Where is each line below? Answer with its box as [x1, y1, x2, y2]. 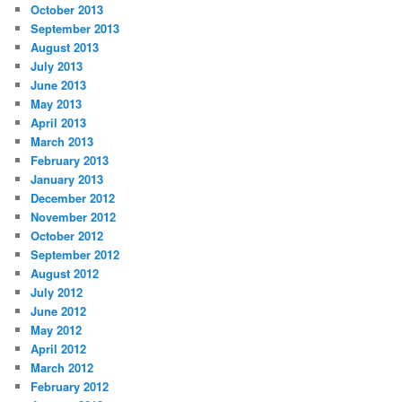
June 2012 [31, 302, 87, 320]
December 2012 [31, 189, 116, 207]
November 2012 [31, 208, 117, 226]
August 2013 [31, 39, 100, 57]
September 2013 [31, 20, 120, 38]
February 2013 [31, 152, 109, 170]
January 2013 [31, 170, 104, 188]
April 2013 [31, 114, 87, 132]
